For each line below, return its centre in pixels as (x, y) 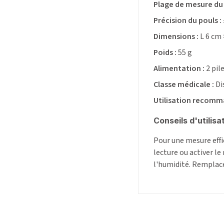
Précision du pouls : (187, 21)
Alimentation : (179, 69)
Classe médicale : (184, 85)
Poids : (165, 53)
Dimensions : (176, 37)
